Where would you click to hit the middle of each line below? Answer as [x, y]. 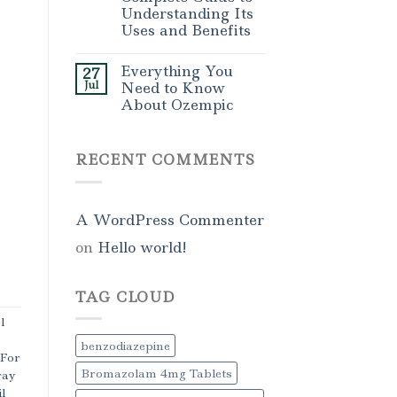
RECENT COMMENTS [165, 160]
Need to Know [172, 88]
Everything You [176, 71]
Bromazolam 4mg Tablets [156, 374]
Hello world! [142, 247]
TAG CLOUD [125, 296]
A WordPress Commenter [169, 219]
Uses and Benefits [185, 31]
